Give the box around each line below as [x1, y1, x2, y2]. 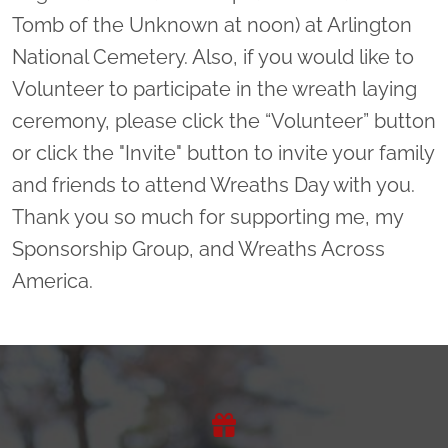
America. [12, 268, 93, 293]
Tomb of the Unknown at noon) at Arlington [12, 12, 412, 37]
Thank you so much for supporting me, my [12, 204, 403, 229]
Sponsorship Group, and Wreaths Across [12, 236, 385, 261]
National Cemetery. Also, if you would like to [12, 44, 414, 69]
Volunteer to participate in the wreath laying [12, 76, 417, 101]
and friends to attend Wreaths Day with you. [12, 172, 415, 197]
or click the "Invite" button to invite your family [12, 140, 434, 165]
